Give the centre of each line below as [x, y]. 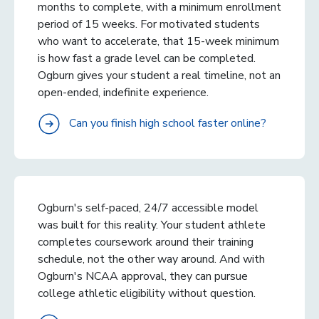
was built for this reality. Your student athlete [152, 225]
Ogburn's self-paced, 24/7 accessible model [148, 208]
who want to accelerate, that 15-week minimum [158, 41]
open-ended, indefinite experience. [123, 92]
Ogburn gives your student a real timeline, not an [159, 75]
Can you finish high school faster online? [168, 123]
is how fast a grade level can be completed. [147, 58]
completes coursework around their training [146, 242]
